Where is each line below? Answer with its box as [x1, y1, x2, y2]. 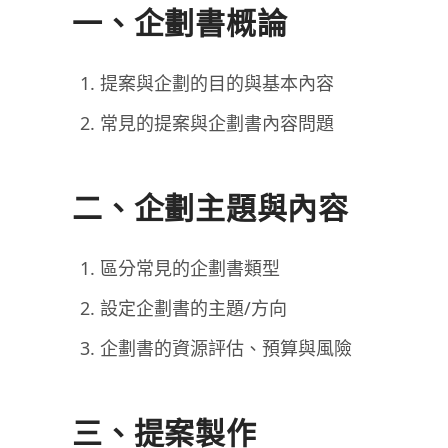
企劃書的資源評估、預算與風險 [100, 336, 352, 360]
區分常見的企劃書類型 [100, 256, 280, 280]
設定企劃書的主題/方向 [100, 296, 287, 320]
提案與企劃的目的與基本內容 [100, 71, 334, 95]
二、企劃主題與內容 [72, 187, 349, 228]
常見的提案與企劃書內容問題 [100, 111, 334, 135]
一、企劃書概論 [72, 2, 288, 43]
